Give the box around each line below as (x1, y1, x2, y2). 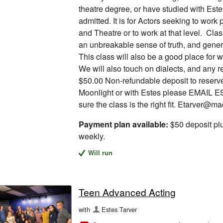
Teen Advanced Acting (79, 185, 176, 199)
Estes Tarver (102, 204, 137, 214)
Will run (88, 148, 113, 158)
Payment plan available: (79, 118, 168, 130)
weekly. (79, 130, 105, 142)
